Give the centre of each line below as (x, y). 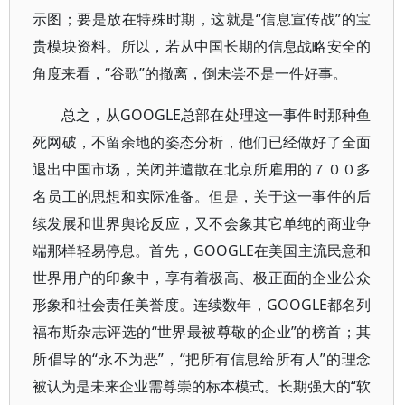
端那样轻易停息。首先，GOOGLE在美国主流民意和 (202, 250)
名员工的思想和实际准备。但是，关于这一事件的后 (202, 196)
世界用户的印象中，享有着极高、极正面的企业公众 (202, 278)
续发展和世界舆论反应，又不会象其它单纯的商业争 (202, 223)
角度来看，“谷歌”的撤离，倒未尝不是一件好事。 (190, 73)
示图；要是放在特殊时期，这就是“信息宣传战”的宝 (202, 19)
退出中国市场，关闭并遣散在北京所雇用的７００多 (202, 169)
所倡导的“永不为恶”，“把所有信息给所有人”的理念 (202, 359)
